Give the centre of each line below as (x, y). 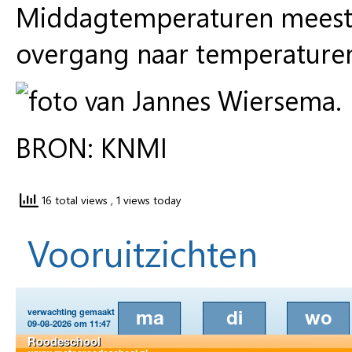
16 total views (75, 200)
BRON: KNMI (92, 147)
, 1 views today (146, 200)
